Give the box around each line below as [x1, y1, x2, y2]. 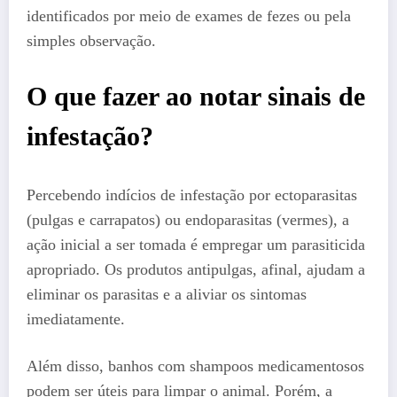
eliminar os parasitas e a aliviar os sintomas [27, 284, 307, 303]
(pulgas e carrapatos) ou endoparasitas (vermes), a [27, 210, 349, 229]
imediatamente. [27, 309, 125, 328]
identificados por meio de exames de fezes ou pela [27, 6, 351, 25]
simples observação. [27, 31, 156, 50]
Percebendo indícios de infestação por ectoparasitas [27, 185, 357, 204]
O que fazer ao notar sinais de [27, 81, 365, 111]
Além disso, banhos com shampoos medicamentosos [27, 357, 364, 376]
